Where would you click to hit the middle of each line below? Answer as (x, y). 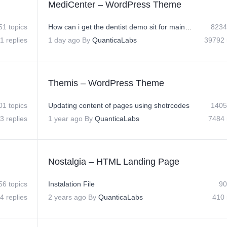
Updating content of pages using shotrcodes (119, 105)
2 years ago (67, 197)
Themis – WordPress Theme (106, 83)
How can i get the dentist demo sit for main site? (188, 27)
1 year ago (65, 119)
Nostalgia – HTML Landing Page (114, 162)
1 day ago (64, 40)
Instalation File (71, 184)
